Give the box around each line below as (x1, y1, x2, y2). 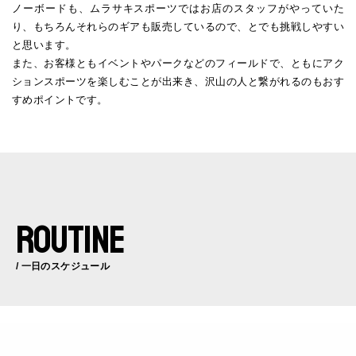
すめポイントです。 (12, 94, 108, 106)
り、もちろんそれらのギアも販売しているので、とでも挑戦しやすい (12, 21, 344, 33)
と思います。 (12, 39, 76, 52)
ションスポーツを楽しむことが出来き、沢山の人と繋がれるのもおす (12, 75, 344, 88)
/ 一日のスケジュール (16, 261, 110, 273)
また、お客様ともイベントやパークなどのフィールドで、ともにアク (12, 57, 344, 70)
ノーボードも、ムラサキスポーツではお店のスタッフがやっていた (12, 2, 344, 15)
